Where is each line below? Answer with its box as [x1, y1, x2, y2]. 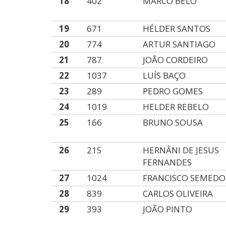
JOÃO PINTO [143, 203, 193, 215]
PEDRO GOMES [143, 85, 203, 97]
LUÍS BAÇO [143, 70, 186, 81]
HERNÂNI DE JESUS [143, 144, 219, 156]
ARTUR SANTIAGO [143, 38, 216, 50]
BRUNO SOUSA [143, 117, 203, 128]
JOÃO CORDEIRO [143, 54, 208, 66]
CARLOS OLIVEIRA [143, 188, 213, 199]
